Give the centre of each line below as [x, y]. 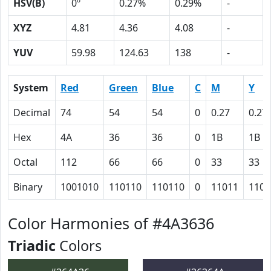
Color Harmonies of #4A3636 [111, 223]
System [31, 88]
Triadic [32, 246]
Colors [79, 246]
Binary [28, 187]
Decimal [32, 113]
